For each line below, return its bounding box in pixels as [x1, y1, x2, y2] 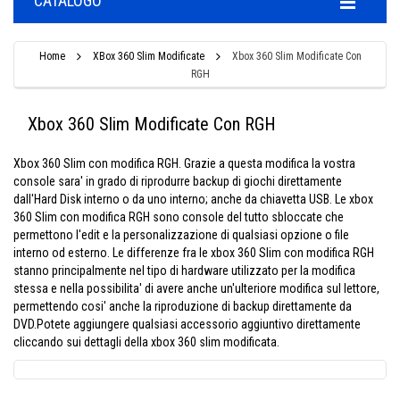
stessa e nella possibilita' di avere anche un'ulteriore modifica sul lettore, [13, 281, 379, 296]
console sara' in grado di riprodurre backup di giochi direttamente [13, 174, 342, 188]
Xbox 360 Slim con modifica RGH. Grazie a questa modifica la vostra [13, 156, 355, 171]
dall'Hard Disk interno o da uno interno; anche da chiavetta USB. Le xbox [13, 192, 373, 206]
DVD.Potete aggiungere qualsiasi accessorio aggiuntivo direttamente [13, 317, 361, 331]
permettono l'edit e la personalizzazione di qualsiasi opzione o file [13, 228, 349, 242]
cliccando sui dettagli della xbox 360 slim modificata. [13, 335, 279, 349]
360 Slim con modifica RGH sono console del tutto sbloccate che [13, 210, 344, 224]
